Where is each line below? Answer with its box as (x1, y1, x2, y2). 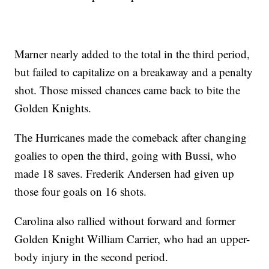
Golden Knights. (14, 100, 92, 116)
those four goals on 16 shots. (14, 184, 147, 199)
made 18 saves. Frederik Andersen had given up (14, 166, 235, 181)
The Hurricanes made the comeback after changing (14, 130, 247, 145)
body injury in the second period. (14, 249, 169, 265)
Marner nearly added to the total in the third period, (14, 46, 250, 62)
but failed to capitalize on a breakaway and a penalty (14, 64, 253, 80)
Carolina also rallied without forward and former (14, 213, 236, 229)
